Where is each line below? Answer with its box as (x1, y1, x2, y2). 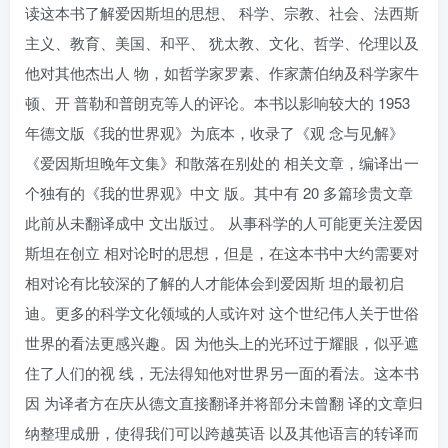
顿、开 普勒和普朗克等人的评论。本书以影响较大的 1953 (25, 92, 410, 113)
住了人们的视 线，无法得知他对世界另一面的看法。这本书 (25, 362, 419, 383)
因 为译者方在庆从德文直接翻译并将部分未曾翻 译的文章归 (25, 392, 423, 413)
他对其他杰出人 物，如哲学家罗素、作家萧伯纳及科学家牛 (25, 62, 419, 83)
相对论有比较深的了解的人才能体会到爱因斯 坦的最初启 (25, 272, 404, 293)
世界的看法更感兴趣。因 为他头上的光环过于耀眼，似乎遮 (25, 332, 419, 353)
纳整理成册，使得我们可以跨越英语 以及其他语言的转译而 (25, 422, 419, 443)
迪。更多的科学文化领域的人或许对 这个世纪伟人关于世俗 (25, 302, 419, 323)
